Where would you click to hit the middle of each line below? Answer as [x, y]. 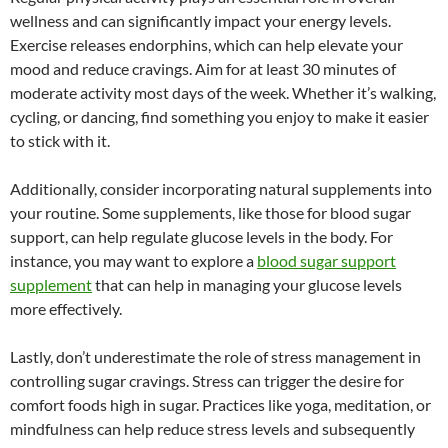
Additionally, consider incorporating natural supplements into [221, 188]
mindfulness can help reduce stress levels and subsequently [212, 428]
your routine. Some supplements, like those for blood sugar [210, 212]
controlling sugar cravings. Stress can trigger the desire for [207, 380]
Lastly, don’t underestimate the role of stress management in [215, 356]
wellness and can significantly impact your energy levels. [200, 20]
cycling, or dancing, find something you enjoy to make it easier [219, 116]
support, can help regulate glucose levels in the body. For [201, 236]
